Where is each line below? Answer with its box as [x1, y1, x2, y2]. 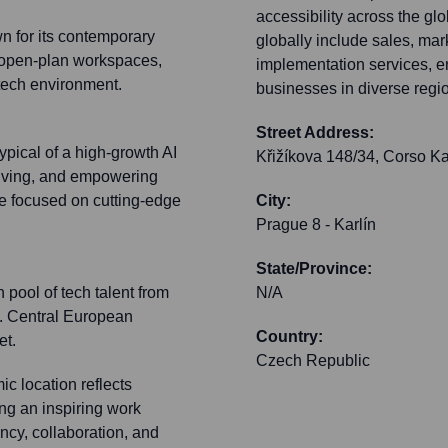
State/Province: [256, 260, 372, 278]
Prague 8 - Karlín [256, 216, 376, 234]
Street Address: [256, 124, 374, 142]
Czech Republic [256, 352, 370, 370]
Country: [256, 328, 323, 346]
